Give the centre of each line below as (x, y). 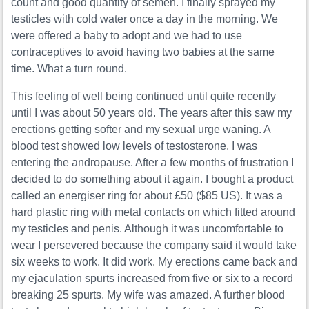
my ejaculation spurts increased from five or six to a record (152, 279)
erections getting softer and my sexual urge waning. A (141, 130)
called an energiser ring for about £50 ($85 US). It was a (147, 196)
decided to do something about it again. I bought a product (152, 179)
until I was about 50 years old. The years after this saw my (152, 113)
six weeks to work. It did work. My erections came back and (154, 262)
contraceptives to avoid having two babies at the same (143, 52)
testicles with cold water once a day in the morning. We (145, 19)
